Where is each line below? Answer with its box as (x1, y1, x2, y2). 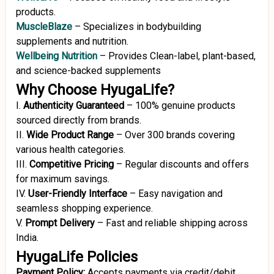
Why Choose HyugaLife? (16, 81, 174, 98)
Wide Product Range (26, 129, 114, 141)
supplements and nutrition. (16, 35, 128, 47)
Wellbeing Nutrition (16, 50, 97, 62)
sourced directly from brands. (16, 114, 141, 126)
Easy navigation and (138, 188, 223, 199)
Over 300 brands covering (125, 129, 235, 141)
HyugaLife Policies (16, 248, 138, 265)
